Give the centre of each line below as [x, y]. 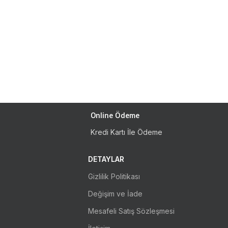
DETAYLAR [106, 159]
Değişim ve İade [115, 194]
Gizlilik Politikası [114, 176]
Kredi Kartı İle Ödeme [126, 132]
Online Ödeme [115, 116]
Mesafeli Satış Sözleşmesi [131, 211]
